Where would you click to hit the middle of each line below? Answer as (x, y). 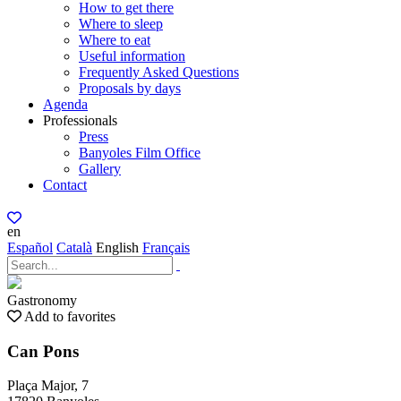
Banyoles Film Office (140, 153)
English (117, 247)
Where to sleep (121, 24)
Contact (65, 185)
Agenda (65, 104)
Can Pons (43, 351)
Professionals (80, 120)
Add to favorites (70, 316)
